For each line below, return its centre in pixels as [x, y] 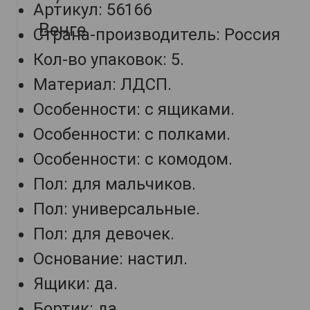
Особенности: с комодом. [133, 159]
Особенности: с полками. [132, 135]
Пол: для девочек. [104, 234]
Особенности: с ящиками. [134, 110]
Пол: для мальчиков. [115, 184]
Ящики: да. [75, 284]
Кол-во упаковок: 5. [109, 60]
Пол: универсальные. [117, 209]
